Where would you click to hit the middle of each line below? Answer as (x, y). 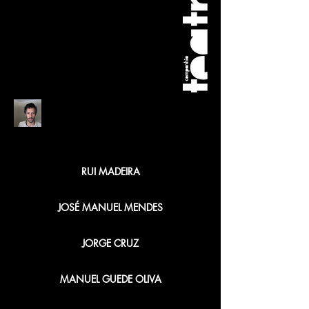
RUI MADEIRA (110, 171)
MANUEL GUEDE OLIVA (110, 279)
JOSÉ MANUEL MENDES (110, 207)
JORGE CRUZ (110, 243)
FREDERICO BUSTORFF (117, 113)
